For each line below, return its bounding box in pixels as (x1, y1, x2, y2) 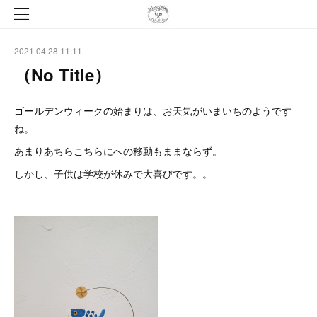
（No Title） (14, 62, 111, 86)
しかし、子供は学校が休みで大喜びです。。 (14, 166, 212, 180)
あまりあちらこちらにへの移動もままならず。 (14, 144, 222, 158)
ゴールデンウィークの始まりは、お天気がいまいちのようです (14, 103, 292, 117)
